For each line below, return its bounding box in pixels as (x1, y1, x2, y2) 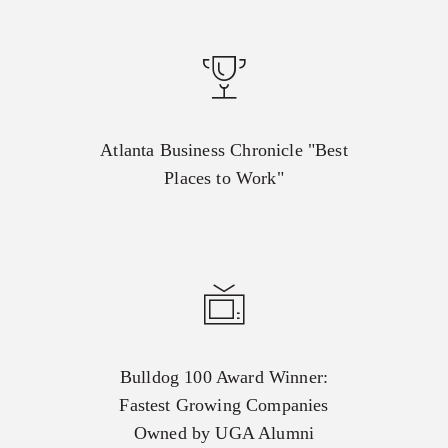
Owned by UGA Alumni (133, 422, 315, 443)
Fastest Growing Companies (119, 394, 329, 415)
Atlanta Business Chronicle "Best (100, 139, 348, 160)
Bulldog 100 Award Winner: (119, 366, 329, 387)
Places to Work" (164, 167, 284, 188)
